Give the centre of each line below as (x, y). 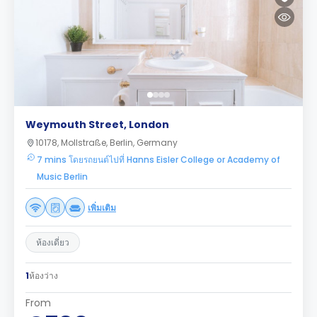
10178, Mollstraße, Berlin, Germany (106, 143)
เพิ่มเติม (102, 208)
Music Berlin (62, 177)
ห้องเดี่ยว (53, 242)
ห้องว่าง (44, 276)
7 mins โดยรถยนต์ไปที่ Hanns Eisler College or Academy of (158, 160)
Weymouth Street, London (97, 125)
